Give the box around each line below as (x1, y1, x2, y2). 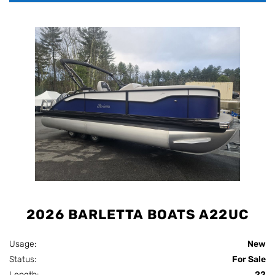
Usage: (9, 239, 41, 250)
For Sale (232, 254, 266, 265)
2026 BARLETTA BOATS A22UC (26, 206, 249, 223)
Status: (9, 254, 41, 265)
